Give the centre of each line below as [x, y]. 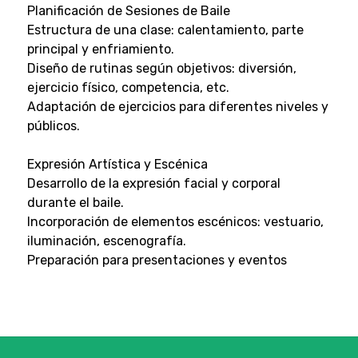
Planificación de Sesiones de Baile [128, 10]
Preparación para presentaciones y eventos [157, 260]
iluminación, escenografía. [106, 241]
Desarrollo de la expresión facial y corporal [153, 183]
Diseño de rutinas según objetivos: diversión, [161, 68]
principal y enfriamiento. [100, 49]
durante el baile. [75, 202]
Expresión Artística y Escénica [117, 164]
